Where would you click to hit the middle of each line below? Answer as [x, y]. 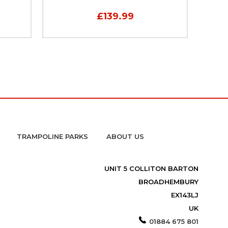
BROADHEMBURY [168, 181]
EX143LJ [184, 195]
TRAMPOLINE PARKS [52, 136]
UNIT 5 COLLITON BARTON [151, 168]
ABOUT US [125, 136]
